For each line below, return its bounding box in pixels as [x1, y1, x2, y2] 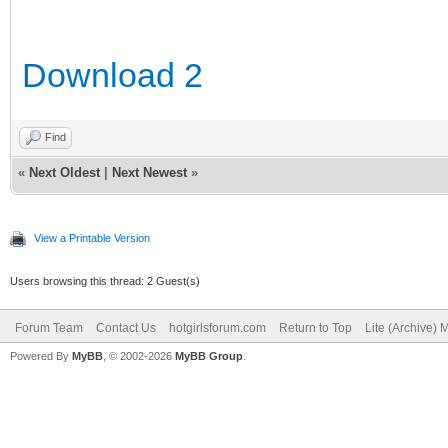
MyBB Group [175, 349, 243, 362]
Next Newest [112, 164, 187, 180]
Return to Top [279, 320, 352, 335]
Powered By [10, 349, 72, 362]
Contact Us [96, 320, 156, 335]
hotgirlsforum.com [169, 320, 266, 335]
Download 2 [22, 55, 203, 94]
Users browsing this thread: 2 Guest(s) [10, 274, 200, 287]
